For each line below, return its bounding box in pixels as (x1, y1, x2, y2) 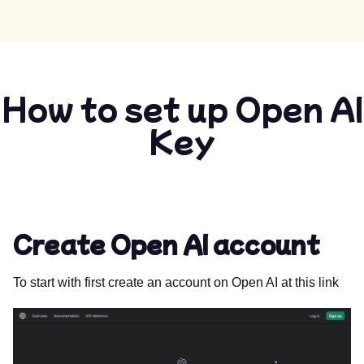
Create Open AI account (13, 227, 319, 260)
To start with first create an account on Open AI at (13, 275, 295, 289)
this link (295, 275, 339, 289)
